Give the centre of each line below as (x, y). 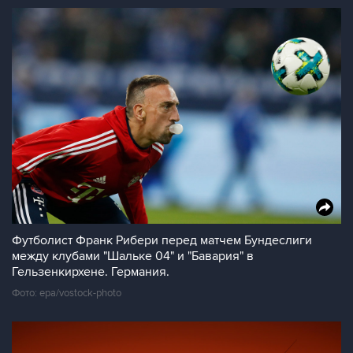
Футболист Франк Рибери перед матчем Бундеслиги (162, 240)
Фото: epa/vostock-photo (67, 293)
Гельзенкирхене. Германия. (91, 272)
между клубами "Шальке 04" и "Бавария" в (133, 256)
